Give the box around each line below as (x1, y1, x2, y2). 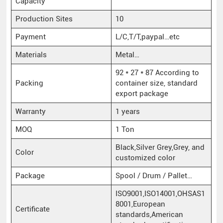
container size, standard (115, 78, 198, 88)
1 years (115, 107, 140, 116)
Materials (15, 50, 47, 59)
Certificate (15, 204, 50, 214)
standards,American (115, 210, 183, 219)
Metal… (115, 50, 139, 59)
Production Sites (15, 14, 73, 23)
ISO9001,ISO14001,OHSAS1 (115, 189, 205, 198)
